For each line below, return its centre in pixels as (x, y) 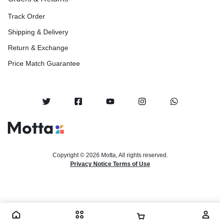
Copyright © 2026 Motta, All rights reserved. (110, 155)
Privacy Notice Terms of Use (110, 164)
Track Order (27, 16)
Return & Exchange (38, 48)
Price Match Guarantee (44, 63)
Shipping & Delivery (38, 32)
